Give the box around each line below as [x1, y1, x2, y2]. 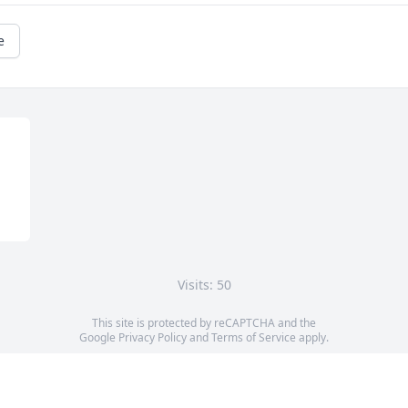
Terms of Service [211, 330, 296, 346]
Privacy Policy [118, 330, 187, 346]
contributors [263, 359, 329, 375]
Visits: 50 [177, 276, 231, 294]
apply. [296, 330, 329, 346]
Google [79, 330, 118, 346]
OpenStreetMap [182, 359, 264, 375]
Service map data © [79, 359, 183, 375]
